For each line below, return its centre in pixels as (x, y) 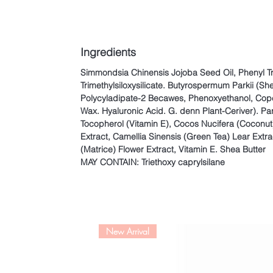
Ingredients (108, 52)
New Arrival (128, 232)
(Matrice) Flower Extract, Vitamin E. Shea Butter (174, 150)
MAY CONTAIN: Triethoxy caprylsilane (153, 162)
